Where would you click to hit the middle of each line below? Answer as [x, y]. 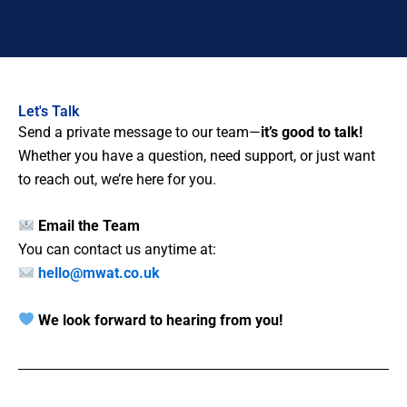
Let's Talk [49, 111]
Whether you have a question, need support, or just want [197, 155]
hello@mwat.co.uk [99, 273]
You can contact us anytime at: [117, 250]
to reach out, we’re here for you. [117, 179]
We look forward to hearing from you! [161, 320]
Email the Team [89, 226]
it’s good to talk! [312, 132]
